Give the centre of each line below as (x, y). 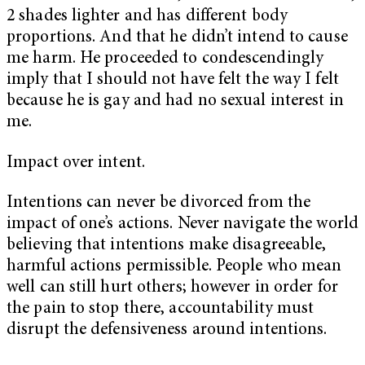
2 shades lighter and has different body (147, 16)
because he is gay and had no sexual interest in (175, 101)
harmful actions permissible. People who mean (174, 267)
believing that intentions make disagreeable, (167, 246)
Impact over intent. (76, 163)
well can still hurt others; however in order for (172, 288)
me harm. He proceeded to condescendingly (165, 59)
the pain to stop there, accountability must (161, 310)
